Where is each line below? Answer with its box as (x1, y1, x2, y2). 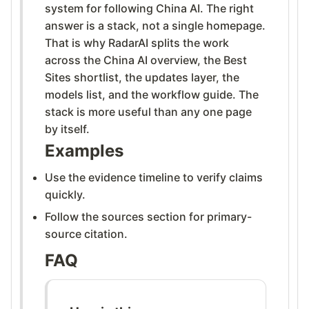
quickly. (45, 187, 86, 201)
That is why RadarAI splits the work (45, 35, 229, 50)
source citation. (45, 226, 128, 241)
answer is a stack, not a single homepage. (45, 18, 266, 32)
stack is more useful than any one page (45, 104, 252, 119)
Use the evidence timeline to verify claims (45, 170, 263, 184)
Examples (45, 140, 123, 161)
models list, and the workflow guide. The (45, 87, 259, 101)
